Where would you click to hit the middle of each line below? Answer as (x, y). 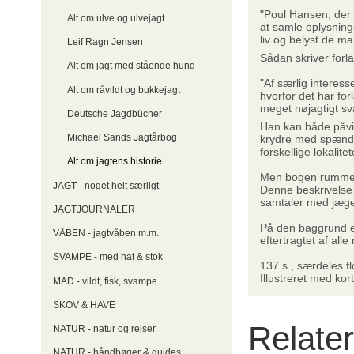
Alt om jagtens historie (114, 162)
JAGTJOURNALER (94, 209)
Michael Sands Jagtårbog (122, 138)
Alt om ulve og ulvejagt (115, 18)
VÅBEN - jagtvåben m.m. (106, 233)
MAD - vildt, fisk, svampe (105, 281)
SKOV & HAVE (84, 305)
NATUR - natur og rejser (104, 329)
